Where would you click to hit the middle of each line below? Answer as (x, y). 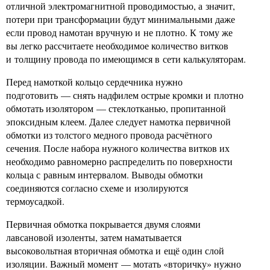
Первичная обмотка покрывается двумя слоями (103, 224)
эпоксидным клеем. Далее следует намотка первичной (118, 121)
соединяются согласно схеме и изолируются (97, 188)
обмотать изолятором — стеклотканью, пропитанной (116, 108)
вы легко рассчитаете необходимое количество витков (117, 46)
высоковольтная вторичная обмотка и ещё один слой (115, 250)
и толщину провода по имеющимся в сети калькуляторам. (126, 59)
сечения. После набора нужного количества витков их (118, 148)
